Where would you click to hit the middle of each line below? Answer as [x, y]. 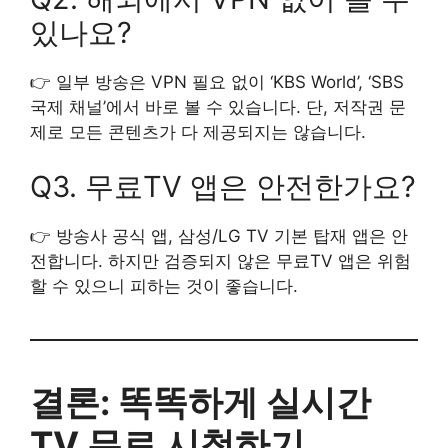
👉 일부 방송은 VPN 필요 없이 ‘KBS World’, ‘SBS [217, 81]
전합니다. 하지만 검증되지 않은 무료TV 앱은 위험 [220, 261]
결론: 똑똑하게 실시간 [200, 402]
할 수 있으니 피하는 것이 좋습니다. [164, 286]
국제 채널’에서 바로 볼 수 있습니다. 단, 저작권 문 [218, 106]
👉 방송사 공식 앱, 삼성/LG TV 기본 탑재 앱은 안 [219, 236]
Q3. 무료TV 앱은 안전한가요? [223, 187]
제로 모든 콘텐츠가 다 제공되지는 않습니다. [198, 131]
